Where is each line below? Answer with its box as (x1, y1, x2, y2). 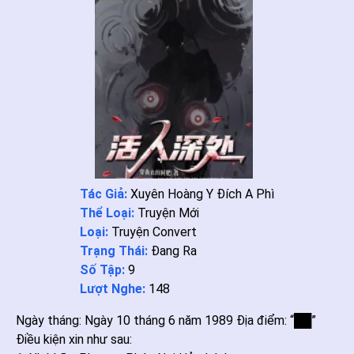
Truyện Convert (111, 224, 197, 239)
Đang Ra (151, 243, 197, 258)
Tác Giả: (80, 186, 130, 201)
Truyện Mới (137, 205, 199, 220)
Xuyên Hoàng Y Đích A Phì (130, 186, 274, 201)
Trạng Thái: (80, 243, 151, 258)
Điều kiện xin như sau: (16, 332, 132, 347)
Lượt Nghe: (80, 281, 149, 296)
